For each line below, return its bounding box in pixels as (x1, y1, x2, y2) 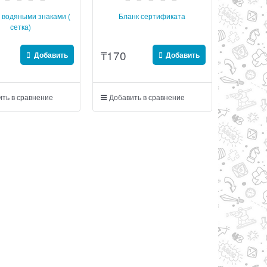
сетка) (10, 21, 31, 32)
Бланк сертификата (119, 11, 186, 21)
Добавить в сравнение (109, 92, 185, 102)
